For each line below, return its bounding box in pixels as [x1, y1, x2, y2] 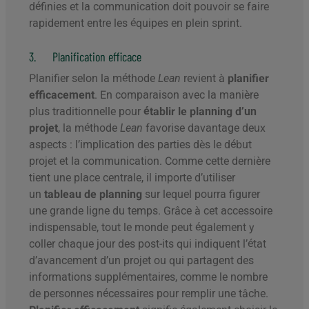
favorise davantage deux [143, 121, 266, 135]
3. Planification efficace [29, 49, 141, 65]
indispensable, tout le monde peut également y [29, 221, 255, 235]
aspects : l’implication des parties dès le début [29, 138, 252, 152]
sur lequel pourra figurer [142, 188, 260, 201]
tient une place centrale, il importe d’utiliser [29, 171, 235, 185]
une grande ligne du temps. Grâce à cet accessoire [29, 204, 272, 218]
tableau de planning [44, 188, 142, 201]
